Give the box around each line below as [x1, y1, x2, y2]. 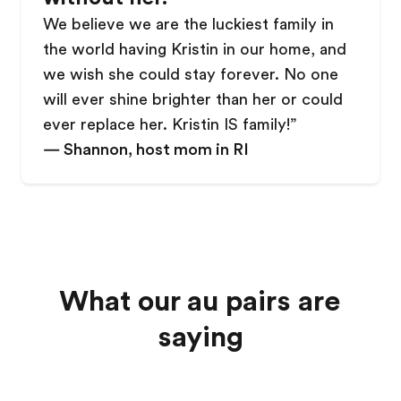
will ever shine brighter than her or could [43, 90, 343, 108]
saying [158, 320, 243, 354]
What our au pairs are [59, 285, 342, 318]
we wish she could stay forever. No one [43, 65, 338, 83]
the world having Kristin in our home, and [43, 40, 346, 58]
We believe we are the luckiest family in [43, 15, 334, 33]
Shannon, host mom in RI [64, 141, 249, 158]
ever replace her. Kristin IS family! [43, 115, 290, 133]
